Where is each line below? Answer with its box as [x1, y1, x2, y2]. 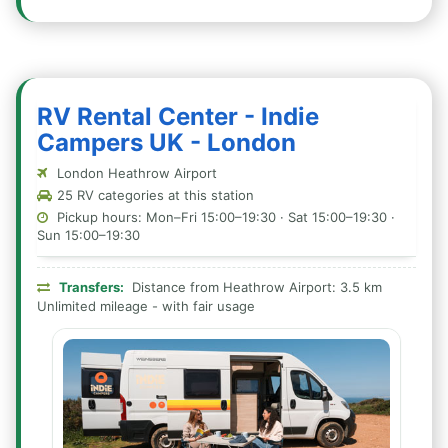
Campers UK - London [37, 128, 296, 157]
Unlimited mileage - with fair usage [37, 298, 255, 314]
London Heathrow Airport [53, 165, 217, 181]
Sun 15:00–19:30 [37, 227, 140, 243]
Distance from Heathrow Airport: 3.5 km [128, 279, 382, 295]
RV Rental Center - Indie [37, 102, 319, 131]
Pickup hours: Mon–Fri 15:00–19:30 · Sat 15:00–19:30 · [53, 209, 395, 225]
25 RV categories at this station [53, 187, 254, 203]
